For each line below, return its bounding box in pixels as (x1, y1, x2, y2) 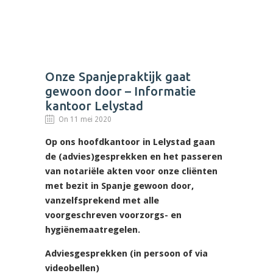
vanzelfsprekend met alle (45, 195, 159, 207)
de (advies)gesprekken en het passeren (45, 151, 222, 163)
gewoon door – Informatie (45, 84, 196, 99)
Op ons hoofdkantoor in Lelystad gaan (45, 136, 215, 148)
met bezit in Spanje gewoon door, (45, 180, 194, 192)
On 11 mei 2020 (58, 115, 112, 124)
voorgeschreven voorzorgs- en (45, 210, 182, 221)
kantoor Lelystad (45, 99, 143, 113)
